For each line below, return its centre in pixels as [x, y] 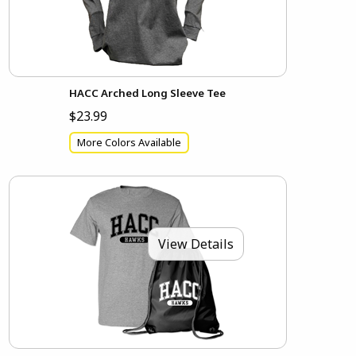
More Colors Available [130, 143]
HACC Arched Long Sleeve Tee [148, 93]
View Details [195, 244]
